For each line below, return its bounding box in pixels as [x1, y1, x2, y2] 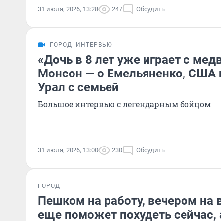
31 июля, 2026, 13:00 [38, 147, 98, 154]
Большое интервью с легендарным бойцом [38, 99, 211, 109]
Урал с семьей [38, 80, 119, 94]
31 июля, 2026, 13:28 [38, 5, 98, 13]
